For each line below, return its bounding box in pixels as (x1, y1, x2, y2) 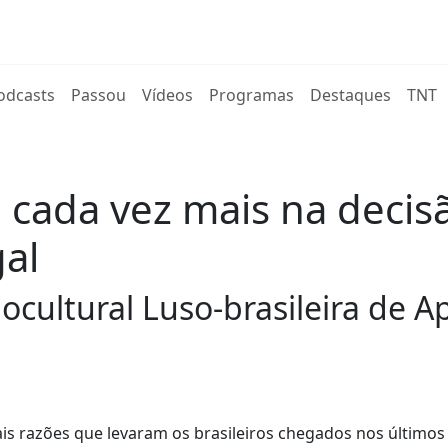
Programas (209, 84, 295, 106)
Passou (71, 84, 127, 106)
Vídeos (142, 84, 194, 106)
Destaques (310, 84, 392, 106)
